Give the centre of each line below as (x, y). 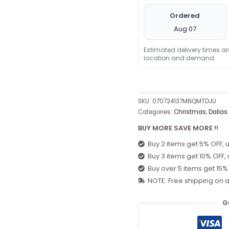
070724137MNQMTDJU (184, 101)
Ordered (185, 15)
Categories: (156, 112)
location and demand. (179, 58)
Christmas (190, 112)
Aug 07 (185, 29)
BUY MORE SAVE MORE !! (178, 128)
